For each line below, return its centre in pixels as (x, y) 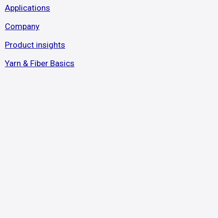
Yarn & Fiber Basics (40, 63)
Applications (27, 8)
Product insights (35, 45)
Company (22, 27)
